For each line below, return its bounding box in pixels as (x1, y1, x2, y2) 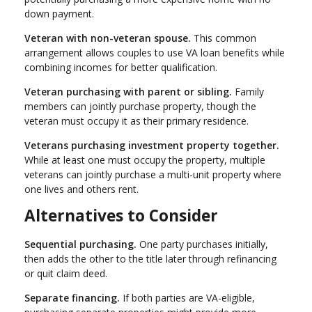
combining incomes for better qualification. (24, 60, 217, 74)
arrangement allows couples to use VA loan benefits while (24, 45, 285, 59)
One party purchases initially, (136, 237, 268, 251)
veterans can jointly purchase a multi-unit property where (24, 167, 281, 181)
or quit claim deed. (24, 266, 107, 280)
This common (191, 31, 256, 45)
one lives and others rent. (24, 182, 139, 196)
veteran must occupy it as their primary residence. (24, 114, 249, 127)
